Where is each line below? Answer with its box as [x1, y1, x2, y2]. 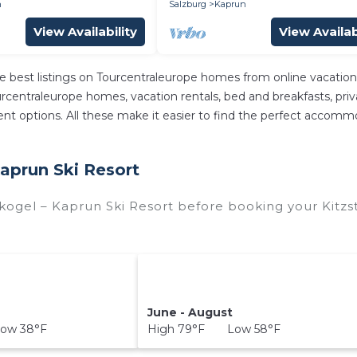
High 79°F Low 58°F [147, 321, 281, 336]
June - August [147, 304, 233, 320]
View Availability [33, 24, 137, 39]
